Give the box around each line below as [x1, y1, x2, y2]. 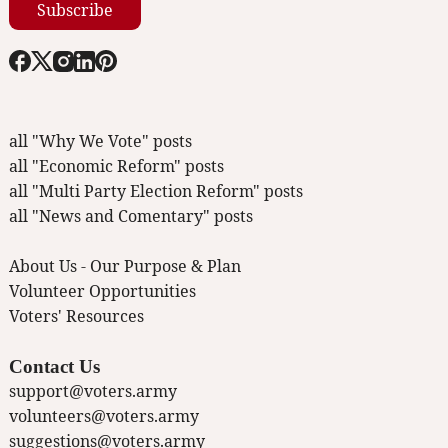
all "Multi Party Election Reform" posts [9, 180, 303, 203]
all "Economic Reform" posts [9, 155, 224, 178]
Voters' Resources [9, 305, 144, 328]
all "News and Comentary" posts [9, 205, 253, 228]
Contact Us [9, 356, 100, 378]
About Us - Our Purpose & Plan [9, 255, 241, 278]
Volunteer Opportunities [9, 280, 196, 303]
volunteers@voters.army [9, 405, 199, 428]
